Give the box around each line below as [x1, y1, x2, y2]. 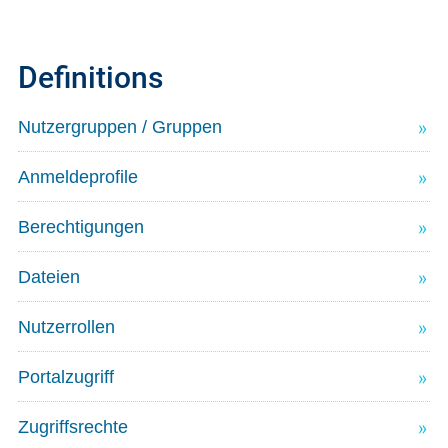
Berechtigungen [17, 217, 144, 238]
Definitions [17, 60, 163, 96]
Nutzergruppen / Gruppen [17, 117, 222, 138]
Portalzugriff [17, 367, 114, 388]
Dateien [17, 267, 80, 288]
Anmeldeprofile [17, 167, 138, 188]
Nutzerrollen [17, 317, 115, 338]
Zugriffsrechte [17, 417, 128, 438]
